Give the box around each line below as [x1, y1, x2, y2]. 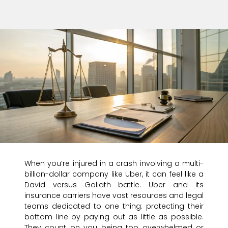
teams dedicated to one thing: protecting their [24, 201, 204, 212]
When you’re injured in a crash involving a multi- [24, 158, 204, 169]
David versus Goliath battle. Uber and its [24, 180, 204, 190]
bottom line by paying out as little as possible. [24, 212, 204, 222]
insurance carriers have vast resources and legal [24, 190, 204, 201]
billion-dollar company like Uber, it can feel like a [24, 169, 204, 180]
